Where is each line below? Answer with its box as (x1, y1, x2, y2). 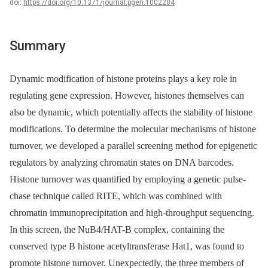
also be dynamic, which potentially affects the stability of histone (10, 107, 252, 118)
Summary (10, 38, 66, 53)
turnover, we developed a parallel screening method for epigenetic (10, 141, 257, 151)
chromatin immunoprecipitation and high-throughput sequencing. (10, 208, 254, 218)
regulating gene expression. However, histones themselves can (10, 90, 244, 101)
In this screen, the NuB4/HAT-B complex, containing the (10, 224, 224, 235)
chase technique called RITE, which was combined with (10, 191, 222, 202)
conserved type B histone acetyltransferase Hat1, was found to (10, 241, 244, 252)
